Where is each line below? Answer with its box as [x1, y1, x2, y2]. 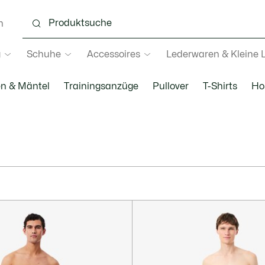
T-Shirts [202, 82, 237, 91]
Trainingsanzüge [63, 82, 138, 91]
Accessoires [86, 49, 140, 59]
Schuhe [26, 49, 61, 59]
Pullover [152, 82, 189, 91]
